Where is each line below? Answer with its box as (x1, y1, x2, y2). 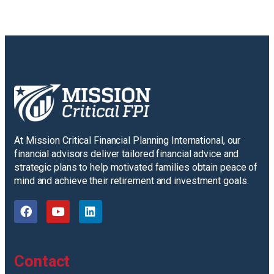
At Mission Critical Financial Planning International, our (14, 134, 241, 146)
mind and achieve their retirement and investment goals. (14, 174, 249, 187)
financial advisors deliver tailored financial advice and (14, 147, 239, 160)
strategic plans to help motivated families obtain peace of (14, 161, 258, 173)
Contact (14, 252, 70, 270)
